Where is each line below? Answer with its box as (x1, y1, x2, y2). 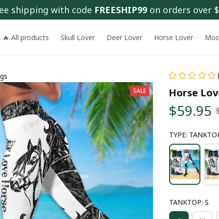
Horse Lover (154, 32, 194, 42)
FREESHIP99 (94, 3, 147, 16)
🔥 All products (2, 32, 49, 42)
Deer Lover (107, 32, 143, 42)
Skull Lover (61, 32, 95, 42)
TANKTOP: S (169, 197, 209, 207)
